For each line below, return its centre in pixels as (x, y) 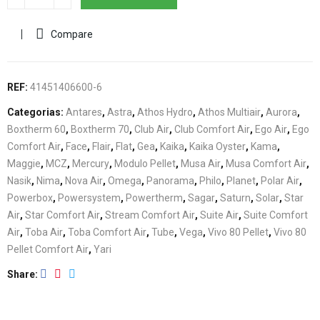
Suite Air (219, 215)
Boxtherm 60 (36, 129)
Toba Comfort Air (107, 232)
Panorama (170, 181)
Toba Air (44, 232)
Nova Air (84, 181)
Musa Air (201, 164)
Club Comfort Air (212, 129)
